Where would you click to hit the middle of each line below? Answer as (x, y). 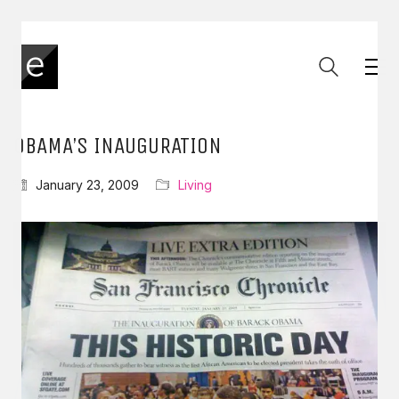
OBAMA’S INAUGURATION (118, 146)
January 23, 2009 (87, 185)
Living (195, 185)
